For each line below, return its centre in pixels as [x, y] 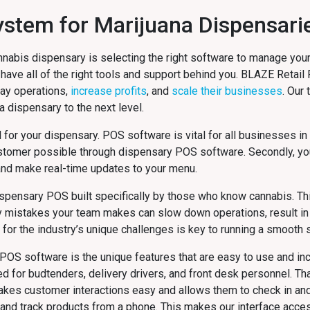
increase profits [109, 91]
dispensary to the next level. [76, 108]
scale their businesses [227, 91]
